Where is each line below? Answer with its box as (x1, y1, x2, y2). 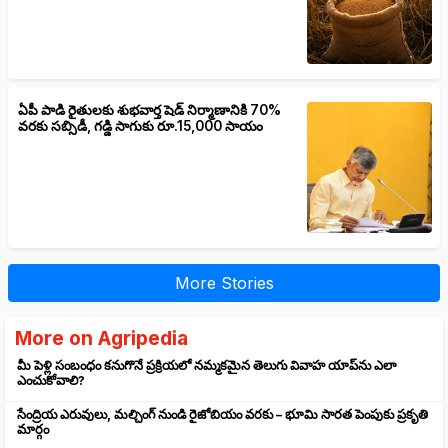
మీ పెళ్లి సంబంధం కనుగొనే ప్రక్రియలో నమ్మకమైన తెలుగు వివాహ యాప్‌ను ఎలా (17, 357, 396, 373)
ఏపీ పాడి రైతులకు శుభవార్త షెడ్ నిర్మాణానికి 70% (18, 102, 282, 119)
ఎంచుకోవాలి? (17, 372, 85, 388)
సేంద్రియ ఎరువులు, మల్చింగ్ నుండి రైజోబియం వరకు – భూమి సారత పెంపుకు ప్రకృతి (17, 406, 428, 422)
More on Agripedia (15, 325, 188, 350)
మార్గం (17, 421, 49, 437)
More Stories (174, 272, 274, 293)
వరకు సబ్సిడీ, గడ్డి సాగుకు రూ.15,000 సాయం (18, 118, 264, 135)
